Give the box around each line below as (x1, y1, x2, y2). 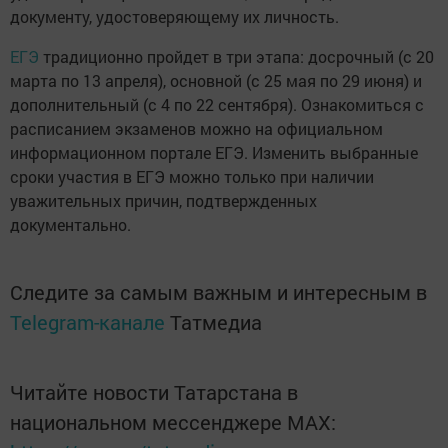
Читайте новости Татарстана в (10, 379, 298, 406)
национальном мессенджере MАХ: (10, 409, 336, 436)
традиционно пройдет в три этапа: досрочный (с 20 (43, 46, 434, 68)
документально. (10, 214, 131, 236)
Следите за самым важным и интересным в (10, 279, 427, 306)
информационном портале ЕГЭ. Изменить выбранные (10, 142, 418, 164)
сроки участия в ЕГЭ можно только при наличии (10, 166, 374, 188)
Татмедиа (170, 309, 262, 336)
